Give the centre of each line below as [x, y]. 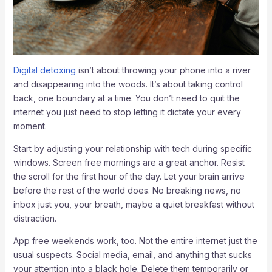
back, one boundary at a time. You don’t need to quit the [126, 98]
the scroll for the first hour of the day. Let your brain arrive [129, 176]
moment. [30, 126]
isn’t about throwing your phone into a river [163, 70]
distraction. [35, 218]
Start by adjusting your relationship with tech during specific [132, 148]
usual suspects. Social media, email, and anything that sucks [132, 254]
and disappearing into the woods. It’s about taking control [128, 84]
